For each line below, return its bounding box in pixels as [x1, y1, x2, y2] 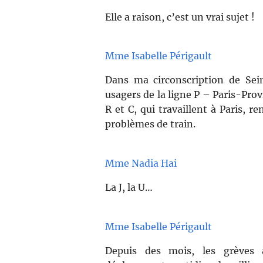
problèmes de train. [105, 118, 195, 130]
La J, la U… [105, 181, 153, 194]
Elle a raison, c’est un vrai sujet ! [105, 11, 255, 23]
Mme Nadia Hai [105, 157, 177, 170]
